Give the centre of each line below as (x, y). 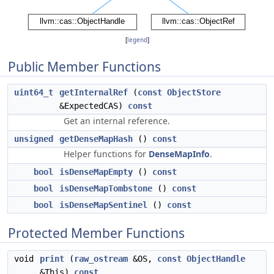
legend (137, 40)
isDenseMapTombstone (106, 188)
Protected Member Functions (96, 233)
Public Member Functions (84, 67)
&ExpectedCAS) (94, 106)
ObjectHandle (216, 259)
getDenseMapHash (96, 139)
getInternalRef (94, 92)
